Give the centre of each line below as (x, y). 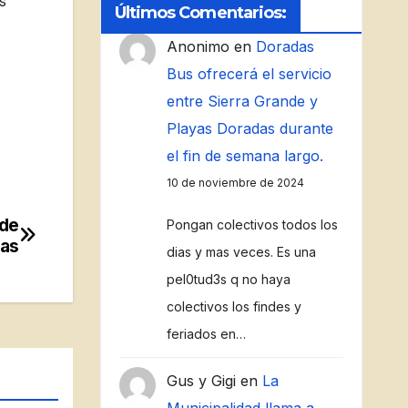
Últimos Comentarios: (200, 13)
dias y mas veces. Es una (241, 252)
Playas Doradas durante (250, 128)
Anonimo (198, 46)
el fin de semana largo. (245, 156)
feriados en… (206, 334)
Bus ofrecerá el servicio (249, 74)
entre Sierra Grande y (242, 101)
